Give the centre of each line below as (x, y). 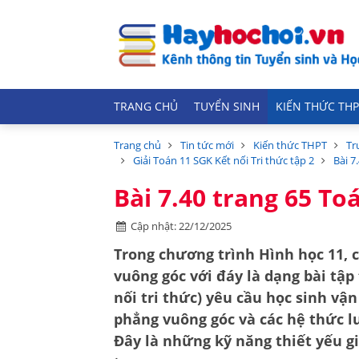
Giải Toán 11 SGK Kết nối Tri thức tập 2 (224, 160)
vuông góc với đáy (178, 276)
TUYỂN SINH (227, 107)
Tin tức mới (207, 145)
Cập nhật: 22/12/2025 (182, 226)
